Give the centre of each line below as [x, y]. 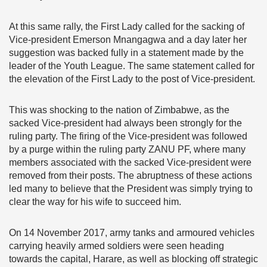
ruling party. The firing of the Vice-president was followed [128, 136]
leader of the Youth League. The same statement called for [132, 66]
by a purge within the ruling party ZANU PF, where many [127, 149]
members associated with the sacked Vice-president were [130, 162]
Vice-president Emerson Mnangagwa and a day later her [128, 40]
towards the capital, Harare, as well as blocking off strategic [133, 259]
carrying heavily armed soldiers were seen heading [117, 246]
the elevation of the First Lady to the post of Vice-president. [132, 79]
